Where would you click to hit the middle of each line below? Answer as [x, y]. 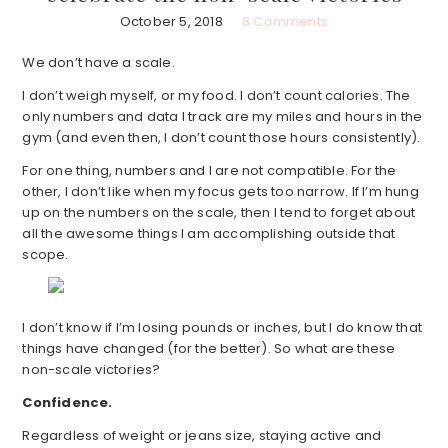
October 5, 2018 [171, 22]
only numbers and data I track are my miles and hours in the [222, 117]
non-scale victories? [91, 370]
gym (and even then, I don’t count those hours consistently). [221, 138]
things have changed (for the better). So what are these [209, 349]
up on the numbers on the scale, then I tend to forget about [219, 213]
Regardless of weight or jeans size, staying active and [202, 436]
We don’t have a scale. [98, 63]
